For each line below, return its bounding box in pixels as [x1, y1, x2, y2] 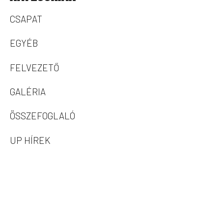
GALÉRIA [10, 85, 46, 97]
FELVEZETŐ [10, 61, 59, 73]
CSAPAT [10, 13, 42, 25]
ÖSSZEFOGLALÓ [10, 110, 75, 122]
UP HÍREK [10, 134, 51, 146]
